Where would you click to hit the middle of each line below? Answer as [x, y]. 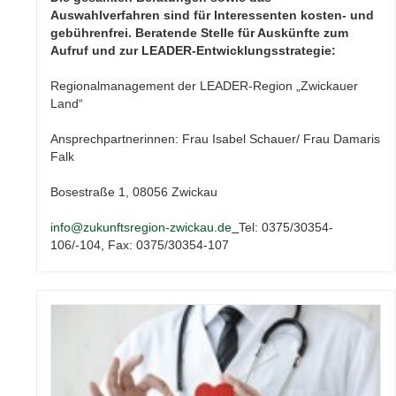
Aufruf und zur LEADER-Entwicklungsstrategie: [194, 51]
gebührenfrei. [93, 33]
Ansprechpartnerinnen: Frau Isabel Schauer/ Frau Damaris [216, 139]
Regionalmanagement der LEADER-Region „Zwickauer [205, 86]
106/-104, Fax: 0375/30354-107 [140, 245]
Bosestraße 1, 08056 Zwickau [134, 192]
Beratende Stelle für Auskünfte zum [242, 33]
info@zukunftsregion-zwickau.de [141, 228]
